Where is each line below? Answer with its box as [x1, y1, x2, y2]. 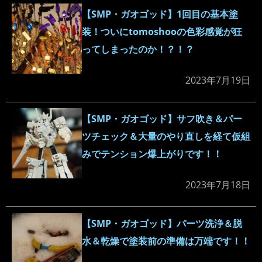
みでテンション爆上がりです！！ [82, 147, 222, 161]
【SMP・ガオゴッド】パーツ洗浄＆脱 [82, 217, 242, 230]
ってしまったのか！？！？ [82, 43, 194, 56]
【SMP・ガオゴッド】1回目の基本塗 [82, 8, 238, 21]
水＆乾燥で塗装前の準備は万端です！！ [82, 235, 250, 248]
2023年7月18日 [185, 178, 250, 192]
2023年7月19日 [185, 74, 250, 87]
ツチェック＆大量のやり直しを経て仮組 [82, 130, 250, 143]
